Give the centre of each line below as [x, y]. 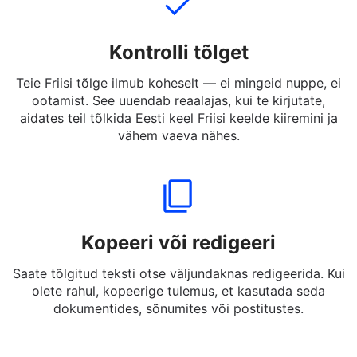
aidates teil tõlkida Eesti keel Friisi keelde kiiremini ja [178, 158]
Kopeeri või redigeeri [178, 282]
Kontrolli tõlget [178, 92]
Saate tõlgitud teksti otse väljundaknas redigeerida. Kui [178, 313]
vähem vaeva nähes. [178, 175]
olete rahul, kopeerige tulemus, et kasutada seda [178, 331]
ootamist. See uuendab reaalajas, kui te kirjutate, [178, 140]
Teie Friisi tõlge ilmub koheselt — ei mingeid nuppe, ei [178, 123]
